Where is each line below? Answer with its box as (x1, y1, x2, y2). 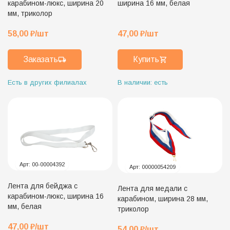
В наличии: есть (118, 78, 168, 86)
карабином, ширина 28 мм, (118, 194, 208, 203)
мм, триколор (8, 9, 52, 17)
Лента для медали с (118, 184, 187, 193)
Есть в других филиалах (8, 78, 87, 86)
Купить (133, 54, 159, 64)
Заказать (23, 54, 58, 64)
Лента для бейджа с (8, 181, 78, 190)
